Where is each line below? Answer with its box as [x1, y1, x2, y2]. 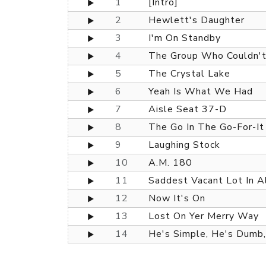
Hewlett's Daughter [148, 14, 245, 27]
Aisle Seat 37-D [148, 103, 227, 116]
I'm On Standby [148, 31, 221, 45]
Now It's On [148, 192, 205, 205]
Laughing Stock [148, 138, 220, 151]
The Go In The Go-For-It [148, 121, 264, 134]
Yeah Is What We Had [148, 85, 253, 98]
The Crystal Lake [148, 67, 230, 80]
